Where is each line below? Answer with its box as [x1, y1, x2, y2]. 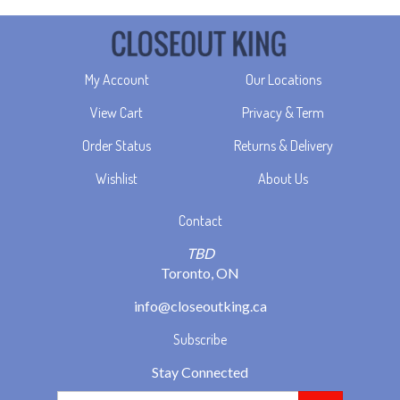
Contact [178, 187, 222, 205]
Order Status [82, 112, 152, 130]
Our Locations [245, 46, 321, 64]
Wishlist [96, 145, 138, 163]
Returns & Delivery [233, 112, 333, 130]
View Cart [90, 79, 144, 97]
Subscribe [173, 305, 227, 324]
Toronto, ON [161, 239, 239, 257]
